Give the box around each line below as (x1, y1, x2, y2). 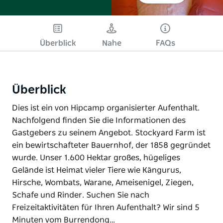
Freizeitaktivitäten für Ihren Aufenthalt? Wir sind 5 (12, 203, 200, 212)
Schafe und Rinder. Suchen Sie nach (12, 191, 149, 199)
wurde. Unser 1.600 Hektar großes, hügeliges (12, 153, 180, 162)
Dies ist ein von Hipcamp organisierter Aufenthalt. (12, 104, 200, 112)
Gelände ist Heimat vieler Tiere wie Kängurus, (12, 166, 181, 174)
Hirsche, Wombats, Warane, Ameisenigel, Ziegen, (12, 178, 194, 187)
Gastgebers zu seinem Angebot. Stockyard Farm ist (12, 128, 206, 137)
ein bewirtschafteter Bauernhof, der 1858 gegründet (12, 141, 211, 149)
